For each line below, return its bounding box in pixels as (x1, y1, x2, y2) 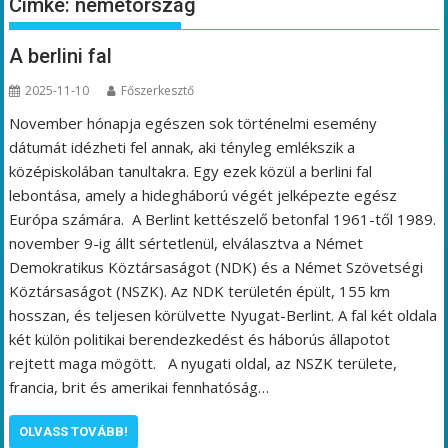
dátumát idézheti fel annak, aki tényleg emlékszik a (9, 136, 356, 157)
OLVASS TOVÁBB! (19, 423, 129, 439)
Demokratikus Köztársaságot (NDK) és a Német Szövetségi (9, 256, 424, 277)
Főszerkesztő (121, 81, 195, 99)
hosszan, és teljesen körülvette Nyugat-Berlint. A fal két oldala (9, 304, 438, 325)
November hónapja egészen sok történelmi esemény (9, 112, 378, 133)
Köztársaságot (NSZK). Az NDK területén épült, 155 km (9, 280, 391, 301)
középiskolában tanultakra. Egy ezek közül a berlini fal (9, 160, 373, 181)
